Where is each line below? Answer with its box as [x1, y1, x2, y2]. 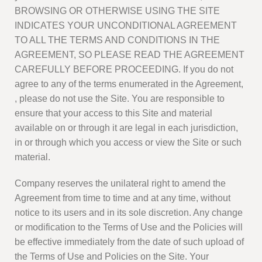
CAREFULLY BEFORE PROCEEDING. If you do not [15, 64, 233, 75]
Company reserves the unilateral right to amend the [15, 178, 226, 189]
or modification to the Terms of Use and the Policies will [15, 222, 243, 233]
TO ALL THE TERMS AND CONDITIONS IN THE [15, 35, 220, 46]
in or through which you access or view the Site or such [15, 137, 242, 148]
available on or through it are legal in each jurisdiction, [15, 123, 238, 133]
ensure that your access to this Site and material [15, 108, 212, 119]
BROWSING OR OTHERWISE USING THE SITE [15, 6, 220, 16]
